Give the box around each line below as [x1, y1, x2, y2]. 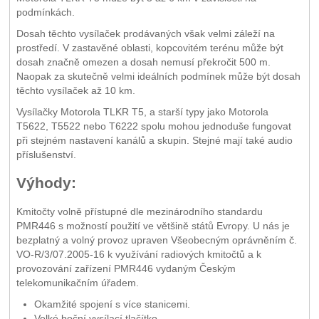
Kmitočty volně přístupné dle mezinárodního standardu [16, 206, 263, 218]
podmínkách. [16, 6, 75, 19]
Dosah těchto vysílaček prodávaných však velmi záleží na [16, 28, 275, 40]
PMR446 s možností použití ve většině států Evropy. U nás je [16, 220, 290, 232]
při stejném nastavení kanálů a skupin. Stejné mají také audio [16, 135, 293, 147]
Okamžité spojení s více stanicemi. [33, 298, 190, 310]
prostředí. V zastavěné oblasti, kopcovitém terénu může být [16, 42, 283, 54]
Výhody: [16, 174, 76, 192]
